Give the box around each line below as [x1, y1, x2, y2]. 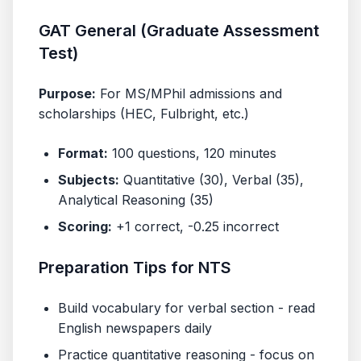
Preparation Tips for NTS [39, 258, 231, 277]
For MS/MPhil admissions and [96, 85, 282, 102]
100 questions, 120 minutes [108, 145, 276, 161]
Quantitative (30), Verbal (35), [119, 172, 304, 188]
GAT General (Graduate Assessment [39, 21, 319, 40]
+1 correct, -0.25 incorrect [112, 218, 279, 234]
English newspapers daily [58, 320, 212, 336]
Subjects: [58, 172, 119, 188]
